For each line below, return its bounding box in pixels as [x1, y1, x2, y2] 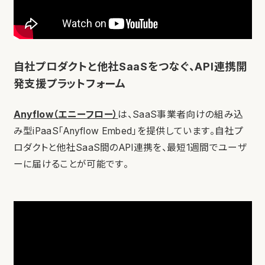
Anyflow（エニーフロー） [13, 109, 118, 121]
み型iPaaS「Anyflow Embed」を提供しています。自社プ [13, 125, 244, 137]
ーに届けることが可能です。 [13, 159, 129, 170]
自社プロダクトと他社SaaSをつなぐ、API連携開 [13, 60, 247, 73]
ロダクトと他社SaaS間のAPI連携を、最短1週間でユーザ [13, 142, 247, 154]
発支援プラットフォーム [13, 77, 125, 91]
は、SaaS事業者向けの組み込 [118, 109, 244, 121]
